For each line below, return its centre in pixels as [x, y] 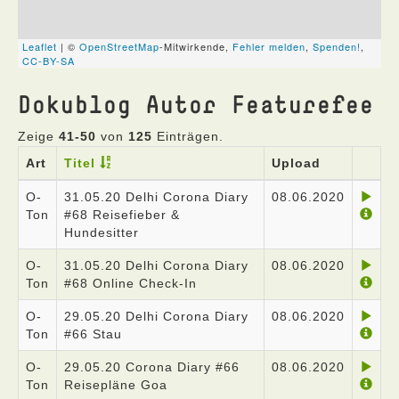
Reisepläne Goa [116, 385]
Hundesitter [102, 232]
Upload [296, 163]
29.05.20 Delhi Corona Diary [156, 316]
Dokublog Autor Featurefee [196, 104]
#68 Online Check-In [130, 283]
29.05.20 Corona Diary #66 [152, 367]
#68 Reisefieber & [122, 215]
